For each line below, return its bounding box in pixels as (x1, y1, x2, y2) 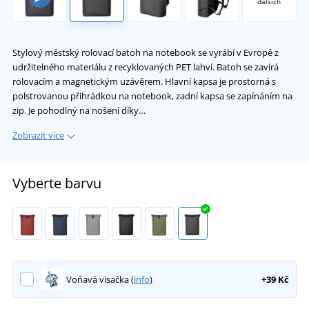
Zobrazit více (12, 129, 64, 142)
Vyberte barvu (12, 174, 101, 193)
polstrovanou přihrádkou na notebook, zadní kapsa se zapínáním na (12, 90, 292, 103)
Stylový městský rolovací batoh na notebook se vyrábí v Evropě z (12, 46, 279, 59)
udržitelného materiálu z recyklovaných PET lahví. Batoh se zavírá (12, 61, 279, 74)
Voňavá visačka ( (66, 273, 134, 286)
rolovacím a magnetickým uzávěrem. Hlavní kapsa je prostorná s (12, 75, 276, 88)
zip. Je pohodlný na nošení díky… (12, 104, 146, 117)
